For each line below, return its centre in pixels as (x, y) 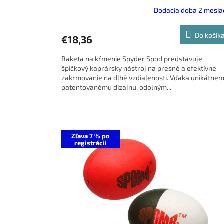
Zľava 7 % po (91, 136)
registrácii (91, 143)
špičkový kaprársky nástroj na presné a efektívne (139, 68)
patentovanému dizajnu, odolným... (116, 87)
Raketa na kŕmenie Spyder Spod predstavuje (132, 58)
